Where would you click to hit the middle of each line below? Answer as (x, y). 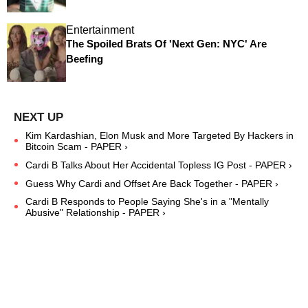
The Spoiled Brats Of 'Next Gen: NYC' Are (166, 43)
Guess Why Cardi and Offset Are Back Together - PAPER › (152, 183)
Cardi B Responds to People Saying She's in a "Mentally (147, 201)
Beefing (84, 58)
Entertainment (100, 30)
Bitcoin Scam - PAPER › (77, 147)
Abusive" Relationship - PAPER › (96, 212)
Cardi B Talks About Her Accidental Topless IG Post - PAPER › (159, 165)
